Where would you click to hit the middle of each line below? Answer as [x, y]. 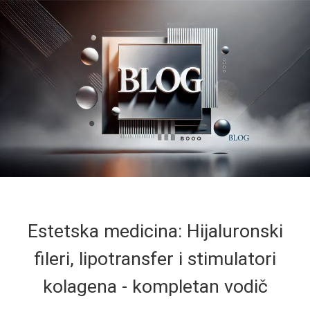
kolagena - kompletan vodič [155, 286]
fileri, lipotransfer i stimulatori [155, 258]
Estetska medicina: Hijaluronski [155, 231]
